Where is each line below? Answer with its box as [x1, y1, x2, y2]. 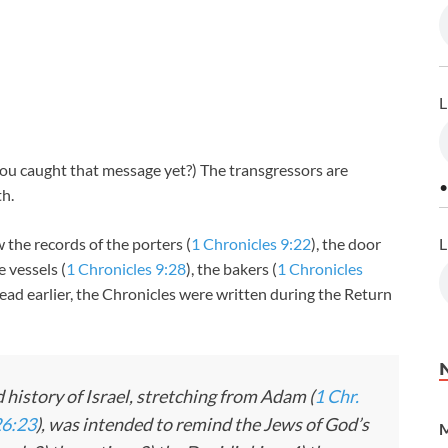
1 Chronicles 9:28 [66, 259, 186, 279]
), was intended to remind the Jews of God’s [36, 413, 369, 436]
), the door [311, 234, 381, 254]
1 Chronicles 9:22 [191, 234, 311, 254]
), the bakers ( [186, 259, 277, 279]
